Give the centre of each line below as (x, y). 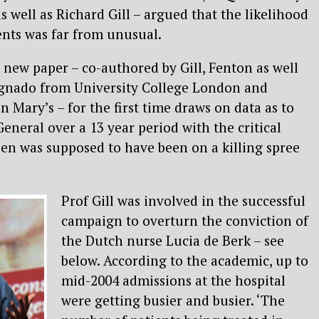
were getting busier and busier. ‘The (173, 300)
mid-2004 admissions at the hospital (173, 281)
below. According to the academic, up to (185, 261)
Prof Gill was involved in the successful (183, 201)
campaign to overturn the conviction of (185, 221)
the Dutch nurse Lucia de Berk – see (173, 241)
